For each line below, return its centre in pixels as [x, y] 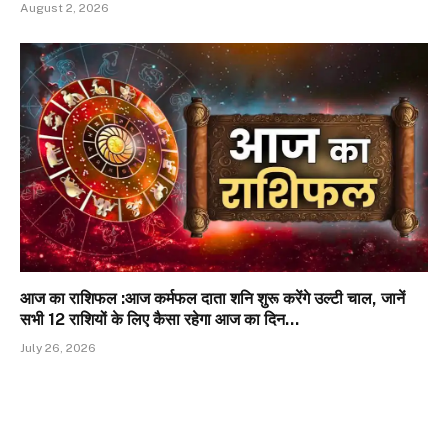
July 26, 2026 [58, 348]
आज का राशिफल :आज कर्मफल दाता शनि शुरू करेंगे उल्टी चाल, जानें [212, 299]
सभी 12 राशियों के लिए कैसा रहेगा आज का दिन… [159, 320]
